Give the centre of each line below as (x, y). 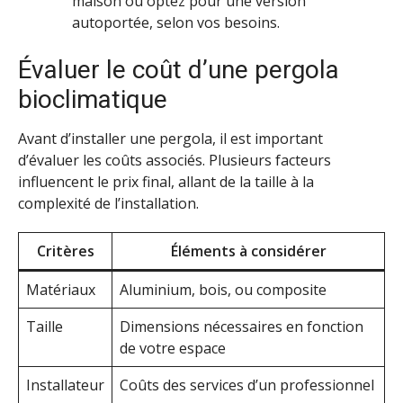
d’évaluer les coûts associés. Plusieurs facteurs (175, 160)
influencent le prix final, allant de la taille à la (166, 181)
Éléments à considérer (248, 251)
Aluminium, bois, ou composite (223, 290)
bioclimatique (93, 99)
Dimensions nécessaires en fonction (242, 327)
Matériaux (61, 290)
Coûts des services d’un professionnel (247, 385)
